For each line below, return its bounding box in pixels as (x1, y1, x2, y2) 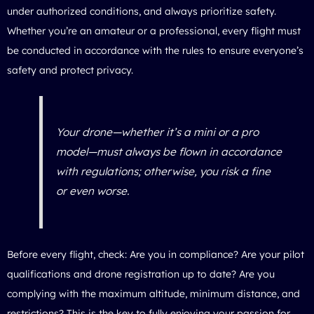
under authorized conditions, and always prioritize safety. (7, 4, 276, 18)
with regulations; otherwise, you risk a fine (55, 165, 271, 179)
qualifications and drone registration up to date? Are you (7, 267, 275, 280)
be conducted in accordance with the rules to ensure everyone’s (7, 43, 303, 57)
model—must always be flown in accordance (55, 145, 282, 159)
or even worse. (55, 184, 130, 198)
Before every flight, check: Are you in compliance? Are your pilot (7, 247, 304, 261)
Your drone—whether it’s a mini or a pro (55, 125, 259, 139)
